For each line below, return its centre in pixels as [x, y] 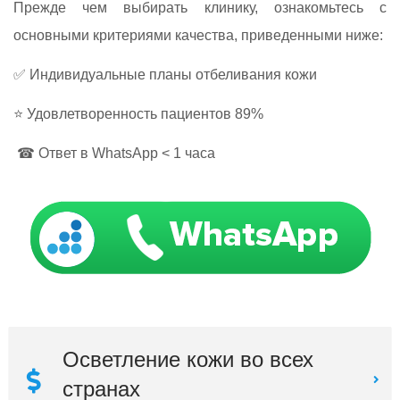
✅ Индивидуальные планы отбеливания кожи [165, 74]
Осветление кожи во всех [188, 359]
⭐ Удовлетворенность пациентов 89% [138, 113]
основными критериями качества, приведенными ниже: [198, 35]
